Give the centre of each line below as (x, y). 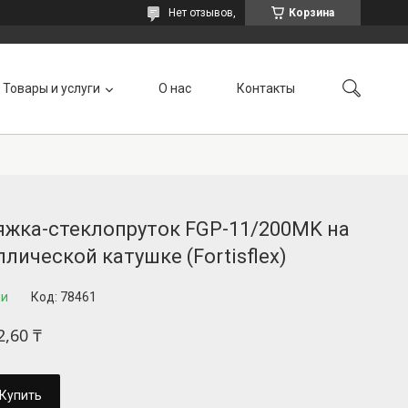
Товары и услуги (51, 88)
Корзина (311, 13)
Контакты (266, 88)
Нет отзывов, (202, 13)
